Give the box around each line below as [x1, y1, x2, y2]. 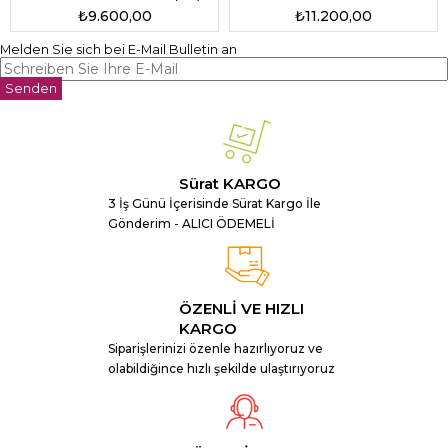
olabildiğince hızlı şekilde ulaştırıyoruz [108, 360, 336, 376]
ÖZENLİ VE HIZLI [179, 298, 304, 318]
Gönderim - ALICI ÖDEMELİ [108, 215, 276, 231]
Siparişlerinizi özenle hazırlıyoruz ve [108, 340, 324, 356]
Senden [5, 81, 57, 96]
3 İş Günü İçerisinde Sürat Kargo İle [108, 195, 322, 211]
